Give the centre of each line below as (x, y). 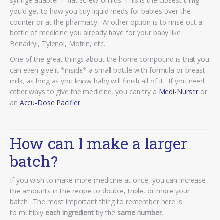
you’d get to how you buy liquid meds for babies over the (100, 11)
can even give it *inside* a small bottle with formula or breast (108, 70)
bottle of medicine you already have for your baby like (95, 32)
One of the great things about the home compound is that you (110, 59)
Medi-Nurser (179, 91)
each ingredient (69, 212)
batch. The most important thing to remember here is (96, 201)
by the (106, 212)
